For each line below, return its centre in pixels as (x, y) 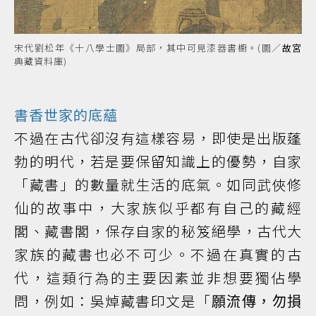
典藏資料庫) (41, 61)
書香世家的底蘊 (66, 114)
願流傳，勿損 (256, 302)
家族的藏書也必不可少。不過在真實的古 (158, 254)
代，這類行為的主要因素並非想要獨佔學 (158, 277)
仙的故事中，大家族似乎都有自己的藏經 (158, 207)
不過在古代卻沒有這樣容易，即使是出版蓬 (158, 138)
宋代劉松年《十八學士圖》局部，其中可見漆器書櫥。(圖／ (148, 47)
